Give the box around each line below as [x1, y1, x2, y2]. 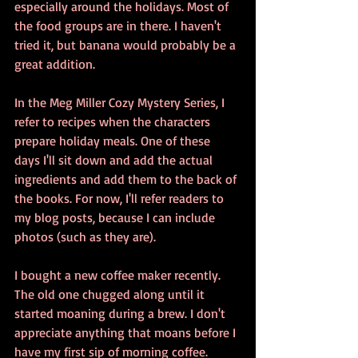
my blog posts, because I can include [14, 209, 218, 225]
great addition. [14, 56, 98, 72]
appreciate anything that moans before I [14, 324, 239, 340]
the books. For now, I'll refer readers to [14, 190, 227, 206]
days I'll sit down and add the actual [14, 152, 216, 168]
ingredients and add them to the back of [14, 171, 240, 187]
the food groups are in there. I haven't [14, 18, 225, 34]
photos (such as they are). [14, 229, 156, 245]
